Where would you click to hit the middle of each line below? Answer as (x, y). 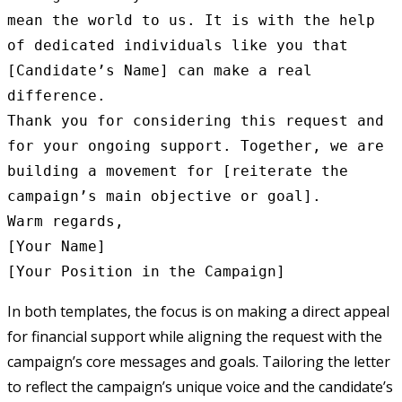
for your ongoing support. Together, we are (196, 145)
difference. (57, 95)
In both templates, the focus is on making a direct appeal (198, 311)
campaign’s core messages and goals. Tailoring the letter (199, 361)
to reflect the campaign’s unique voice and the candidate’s (200, 386)
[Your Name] (57, 246)
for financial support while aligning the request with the (195, 336)
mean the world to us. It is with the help (191, 20)
